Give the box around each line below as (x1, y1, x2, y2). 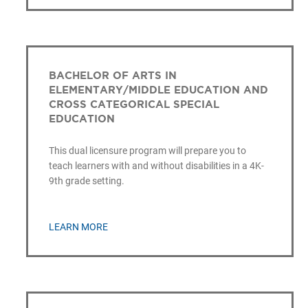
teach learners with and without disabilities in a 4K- (48, 159, 264, 171)
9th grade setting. (48, 175, 124, 186)
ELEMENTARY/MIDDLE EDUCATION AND (48, 83, 268, 96)
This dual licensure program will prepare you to (48, 144, 246, 156)
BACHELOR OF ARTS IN (48, 69, 177, 81)
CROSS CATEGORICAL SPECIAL (48, 98, 219, 110)
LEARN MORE (48, 221, 108, 233)
